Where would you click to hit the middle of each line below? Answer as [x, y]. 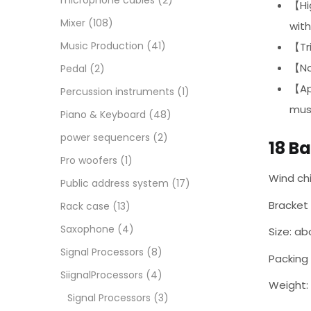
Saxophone [87, 229]
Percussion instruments [117, 92]
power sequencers [105, 137]
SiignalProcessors [102, 275]
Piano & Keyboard [103, 115]
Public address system [115, 183]
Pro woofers [89, 160]
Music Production [102, 46]
